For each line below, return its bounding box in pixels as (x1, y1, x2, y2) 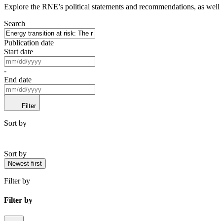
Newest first (8, 160, 42, 168)
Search (4, 19, 25, 28)
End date (4, 75, 32, 84)
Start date (4, 47, 33, 56)
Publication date (4, 38, 54, 47)
